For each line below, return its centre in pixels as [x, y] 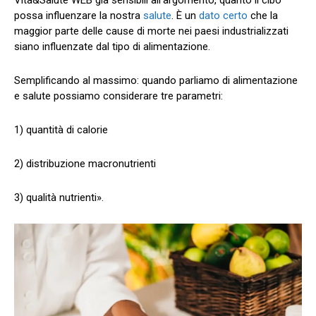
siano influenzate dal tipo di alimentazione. [112, 46]
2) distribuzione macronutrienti [85, 163]
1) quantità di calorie [61, 129]
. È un [185, 15]
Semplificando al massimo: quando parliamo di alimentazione [156, 80]
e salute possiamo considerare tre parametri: [119, 96]
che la [263, 15]
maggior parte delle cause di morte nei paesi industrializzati [151, 31]
